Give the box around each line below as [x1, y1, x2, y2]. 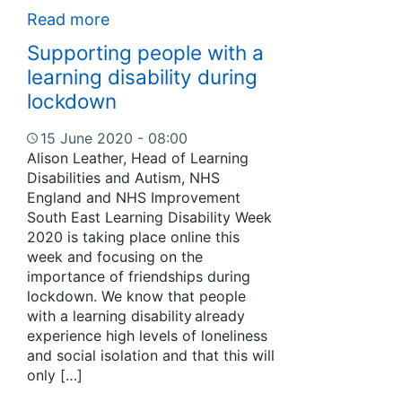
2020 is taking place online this [27, 228, 240, 247]
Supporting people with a [27, 40, 264, 66]
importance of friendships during [27, 267, 250, 286]
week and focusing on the [27, 248, 203, 267]
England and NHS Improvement [27, 188, 240, 207]
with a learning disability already [27, 307, 245, 326]
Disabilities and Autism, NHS [27, 169, 220, 188]
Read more [27, 10, 109, 29]
